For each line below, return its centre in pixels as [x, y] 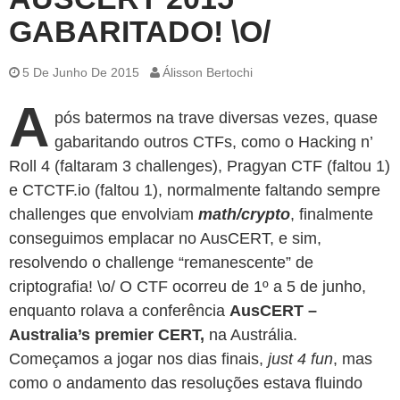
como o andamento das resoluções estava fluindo [186, 383]
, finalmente [332, 214]
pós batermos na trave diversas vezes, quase [216, 117]
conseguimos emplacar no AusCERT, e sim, [165, 238]
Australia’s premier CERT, [109, 334]
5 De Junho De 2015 [81, 72]
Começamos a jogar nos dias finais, [138, 358]
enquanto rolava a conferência [119, 310]
